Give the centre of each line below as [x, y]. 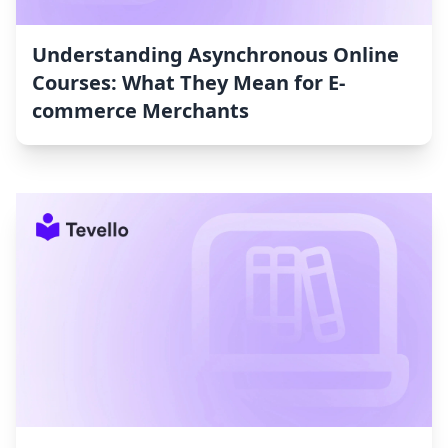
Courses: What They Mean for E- [188, 83]
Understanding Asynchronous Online [215, 55]
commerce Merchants [140, 111]
